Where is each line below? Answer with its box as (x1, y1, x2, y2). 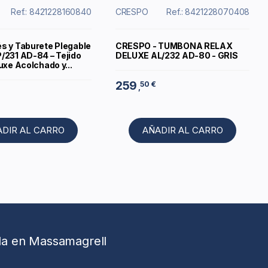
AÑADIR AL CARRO (142, 124, 223, 136)
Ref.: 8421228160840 (10, 7, 92, 17)
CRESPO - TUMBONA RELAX (115, 41, 233, 51)
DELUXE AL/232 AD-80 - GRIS (115, 50, 238, 61)
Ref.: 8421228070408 (166, 7, 250, 17)
